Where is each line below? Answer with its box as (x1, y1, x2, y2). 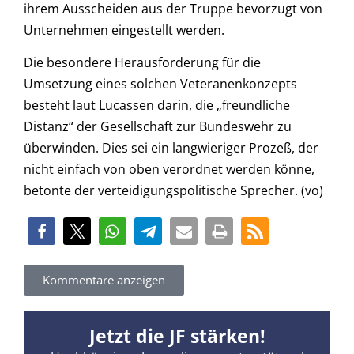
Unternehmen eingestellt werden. (24, 21, 224, 40)
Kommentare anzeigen (43, 271, 165, 288)
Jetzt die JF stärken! (88, 322, 265, 348)
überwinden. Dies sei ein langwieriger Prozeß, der (24, 139, 318, 157)
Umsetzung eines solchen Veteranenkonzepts (24, 75, 297, 93)
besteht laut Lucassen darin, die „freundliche (24, 96, 290, 115)
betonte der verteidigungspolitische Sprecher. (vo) (24, 182, 323, 200)
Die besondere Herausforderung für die (24, 54, 261, 72)
